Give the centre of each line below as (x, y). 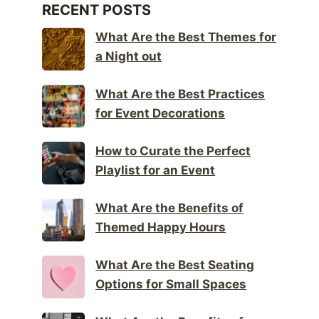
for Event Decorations (161, 114)
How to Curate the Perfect (173, 151)
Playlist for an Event (156, 171)
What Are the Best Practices (181, 94)
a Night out (129, 57)
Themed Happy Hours (161, 228)
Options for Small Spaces (171, 284)
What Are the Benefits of (170, 208)
